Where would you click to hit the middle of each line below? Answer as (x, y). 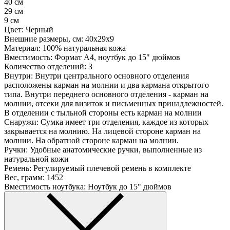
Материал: (22, 48)
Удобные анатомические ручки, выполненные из (116, 150)
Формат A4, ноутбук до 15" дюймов (117, 57)
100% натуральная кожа (84, 48)
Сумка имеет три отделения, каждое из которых (124, 122)
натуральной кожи (36, 159)
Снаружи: (21, 122)
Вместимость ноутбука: (45, 187)
